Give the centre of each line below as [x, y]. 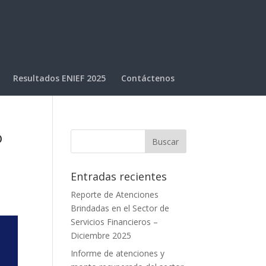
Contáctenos [148, 78]
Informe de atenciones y [118, 253]
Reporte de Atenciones [115, 194]
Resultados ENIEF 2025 [59, 78]
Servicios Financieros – [115, 222]
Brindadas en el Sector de [120, 208]
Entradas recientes [119, 176]
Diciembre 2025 [101, 235]
